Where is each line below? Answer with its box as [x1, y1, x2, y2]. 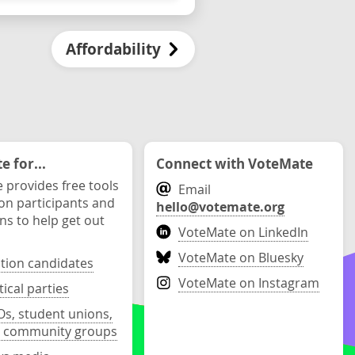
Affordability [66, 39, 162, 60]
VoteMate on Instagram [178, 274, 320, 292]
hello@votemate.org [156, 198, 285, 216]
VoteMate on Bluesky [178, 249, 304, 266]
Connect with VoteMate [156, 154, 314, 173]
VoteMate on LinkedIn [178, 223, 309, 241]
